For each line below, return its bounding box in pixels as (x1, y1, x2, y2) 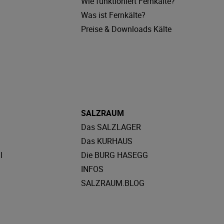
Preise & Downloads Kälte (80, 23, 171, 34)
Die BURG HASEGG (80, 149, 148, 160)
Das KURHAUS (80, 135, 132, 146)
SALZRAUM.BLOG (80, 177, 144, 188)
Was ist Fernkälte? (80, 9, 145, 20)
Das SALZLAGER (80, 121, 141, 132)
